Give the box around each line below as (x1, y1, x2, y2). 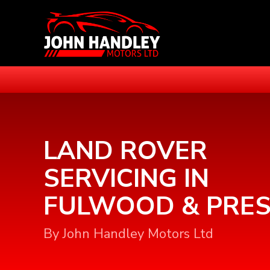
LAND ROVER (43, 134, 207, 168)
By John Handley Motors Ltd (43, 225, 213, 243)
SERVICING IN (43, 162, 209, 196)
